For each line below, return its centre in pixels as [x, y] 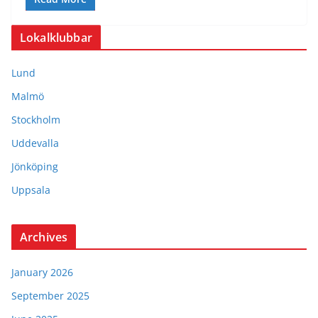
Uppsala [31, 190]
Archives [44, 237]
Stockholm [36, 119]
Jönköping [35, 166]
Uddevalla [35, 143]
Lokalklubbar [56, 37]
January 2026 [42, 272]
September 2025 [50, 295]
